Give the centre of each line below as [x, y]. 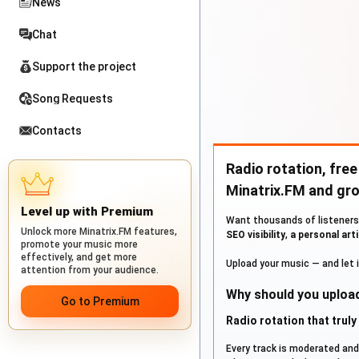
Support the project [84, 67]
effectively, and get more [79, 257]
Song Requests [73, 99]
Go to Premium [100, 301]
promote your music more [79, 244]
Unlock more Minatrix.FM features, [99, 232]
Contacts [57, 131]
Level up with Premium [87, 212]
